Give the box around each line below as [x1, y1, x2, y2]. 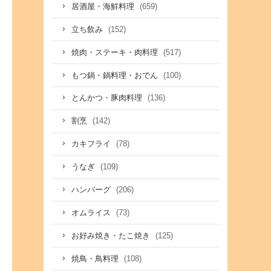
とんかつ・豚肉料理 [71, 94, 145, 103]
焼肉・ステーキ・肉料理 [71, 48, 160, 57]
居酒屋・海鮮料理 [71, 2, 137, 11]
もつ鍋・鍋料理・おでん [71, 71, 160, 80]
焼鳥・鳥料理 [71, 254, 121, 263]
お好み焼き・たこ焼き [71, 231, 152, 240]
